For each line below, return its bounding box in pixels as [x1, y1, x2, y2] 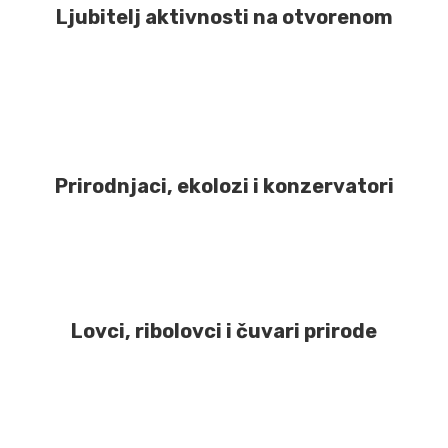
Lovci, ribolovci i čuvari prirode [71, 319, 377, 344]
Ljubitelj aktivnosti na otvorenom [55, 5, 393, 30]
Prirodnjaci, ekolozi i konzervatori [54, 174, 394, 199]
